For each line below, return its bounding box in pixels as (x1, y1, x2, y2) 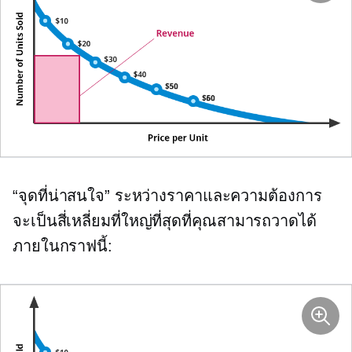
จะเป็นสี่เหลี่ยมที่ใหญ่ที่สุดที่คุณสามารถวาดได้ (13, 212, 317, 230)
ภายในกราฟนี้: (13, 237, 112, 255)
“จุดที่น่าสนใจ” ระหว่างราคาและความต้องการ (13, 187, 322, 205)
